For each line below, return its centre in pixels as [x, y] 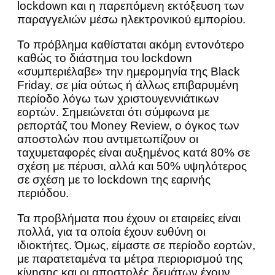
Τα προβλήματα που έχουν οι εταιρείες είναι [129, 219]
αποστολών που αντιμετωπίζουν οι [108, 139]
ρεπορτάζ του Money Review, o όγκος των [128, 126]
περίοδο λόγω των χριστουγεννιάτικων [118, 99]
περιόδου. [43, 193]
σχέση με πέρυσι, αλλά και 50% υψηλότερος [132, 166]
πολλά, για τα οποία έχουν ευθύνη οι [111, 232]
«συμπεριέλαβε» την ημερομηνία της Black [129, 72]
